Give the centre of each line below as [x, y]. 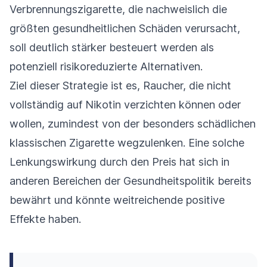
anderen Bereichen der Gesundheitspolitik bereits [131, 181]
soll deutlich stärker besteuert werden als [112, 48]
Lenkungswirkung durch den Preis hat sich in [119, 162]
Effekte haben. [45, 219]
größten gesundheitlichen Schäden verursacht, [125, 29]
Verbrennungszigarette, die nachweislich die [118, 10]
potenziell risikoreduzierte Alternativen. [106, 67]
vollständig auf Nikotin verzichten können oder [125, 105]
